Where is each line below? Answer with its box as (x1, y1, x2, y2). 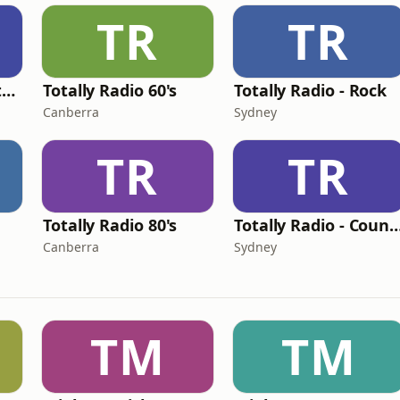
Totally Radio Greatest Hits (2, 79, 16, 101)
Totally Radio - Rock (234, 79, 387, 101)
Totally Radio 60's (43, 79, 178, 101)
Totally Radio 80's (43, 214, 178, 236)
